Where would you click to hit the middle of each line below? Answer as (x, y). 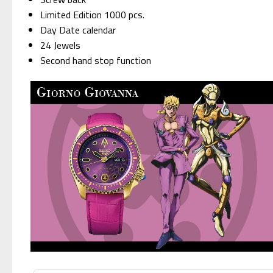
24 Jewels (61, 45)
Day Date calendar (78, 30)
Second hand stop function (96, 60)
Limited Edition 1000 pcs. (93, 14)
